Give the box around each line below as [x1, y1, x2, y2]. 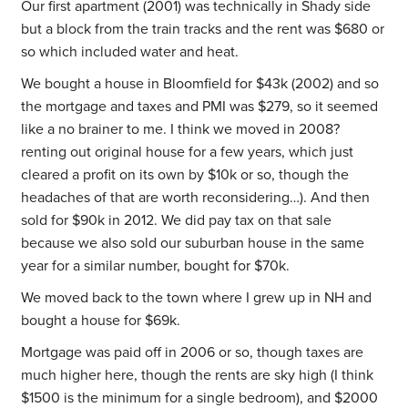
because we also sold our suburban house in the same [21, 234, 365, 253]
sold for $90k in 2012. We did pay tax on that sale [21, 211, 332, 230]
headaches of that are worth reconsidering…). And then [21, 189, 371, 208]
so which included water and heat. [21, 43, 240, 62]
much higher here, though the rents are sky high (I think [21, 366, 374, 385]
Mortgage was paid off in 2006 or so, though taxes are [21, 343, 364, 362]
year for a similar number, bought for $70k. [21, 257, 291, 276]
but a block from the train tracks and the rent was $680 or [21, 20, 385, 39]
